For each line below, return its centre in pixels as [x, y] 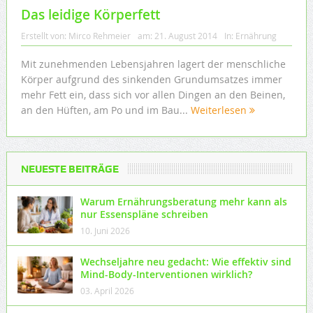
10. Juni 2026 [105, 231]
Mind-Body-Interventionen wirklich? [166, 275]
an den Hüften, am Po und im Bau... [105, 110]
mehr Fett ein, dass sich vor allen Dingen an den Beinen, [153, 95]
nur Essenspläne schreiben [144, 214]
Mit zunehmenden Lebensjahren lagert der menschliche [153, 64]
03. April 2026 [107, 291]
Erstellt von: [44, 36]
